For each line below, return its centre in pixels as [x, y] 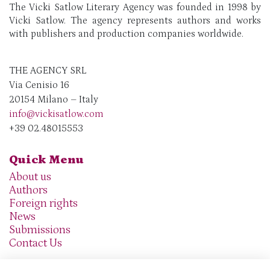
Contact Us [36, 243]
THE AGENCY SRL [48, 70]
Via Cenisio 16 [39, 85]
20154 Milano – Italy [54, 99]
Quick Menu [46, 159]
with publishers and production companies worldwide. [126, 33]
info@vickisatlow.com [56, 114]
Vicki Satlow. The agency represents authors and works [135, 20]
